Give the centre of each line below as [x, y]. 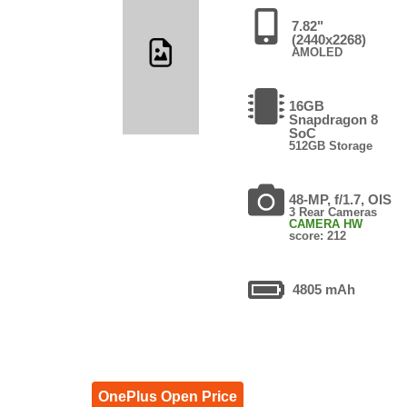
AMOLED [317, 52]
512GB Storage [331, 145]
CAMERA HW [326, 223]
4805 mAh [324, 289]
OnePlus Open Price [167, 396]
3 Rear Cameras [333, 212]
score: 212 [318, 235]
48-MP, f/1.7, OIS [341, 199]
